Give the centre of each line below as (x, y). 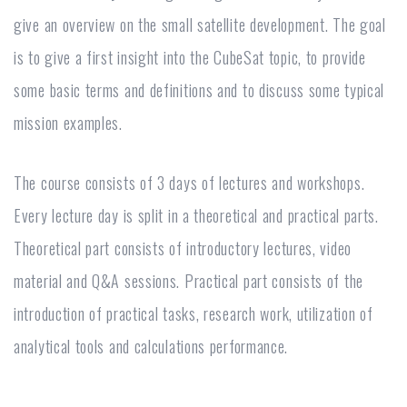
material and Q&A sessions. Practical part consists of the (189, 280)
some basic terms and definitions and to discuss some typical (199, 89)
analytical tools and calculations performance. (151, 346)
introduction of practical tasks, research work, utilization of (194, 313)
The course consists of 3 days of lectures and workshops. (189, 182)
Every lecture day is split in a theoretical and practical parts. (196, 215)
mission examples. (68, 122)
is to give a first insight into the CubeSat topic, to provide (190, 57)
